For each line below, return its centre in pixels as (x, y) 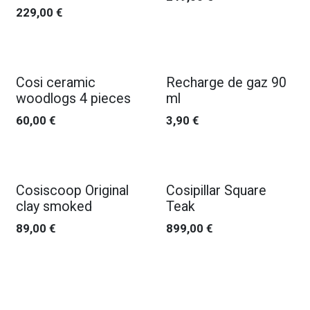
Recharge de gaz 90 (226, 83)
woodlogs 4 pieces (73, 99)
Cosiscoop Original (72, 191)
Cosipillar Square (216, 191)
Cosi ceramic (56, 83)
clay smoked (54, 207)
